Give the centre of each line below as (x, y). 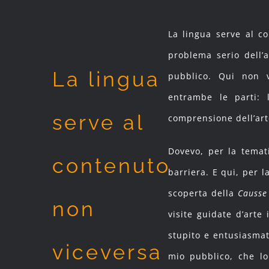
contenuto (111, 165)
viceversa (107, 252)
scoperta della (203, 193)
